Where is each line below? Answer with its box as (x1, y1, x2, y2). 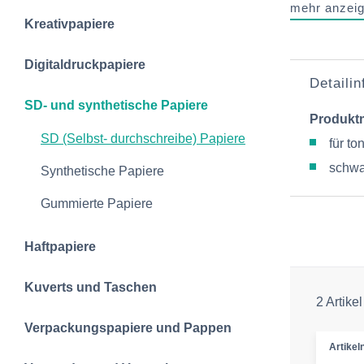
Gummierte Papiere (41, 197, 153, 210)
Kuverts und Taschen (24, 280, 157, 294)
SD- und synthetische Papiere (24, 98, 208, 112)
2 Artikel (316, 295, 362, 310)
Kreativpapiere (24, 17, 115, 31)
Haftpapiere (24, 240, 96, 253)
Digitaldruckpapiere (24, 58, 145, 71)
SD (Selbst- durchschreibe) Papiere (41, 132, 245, 145)
